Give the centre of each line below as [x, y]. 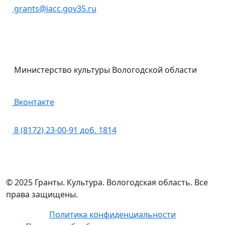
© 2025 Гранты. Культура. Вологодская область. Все [107, 182]
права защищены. [42, 194]
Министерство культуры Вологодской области [105, 70]
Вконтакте [33, 102]
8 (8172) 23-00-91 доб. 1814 [64, 130]
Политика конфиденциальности [113, 214]
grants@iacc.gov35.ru [54, 8]
